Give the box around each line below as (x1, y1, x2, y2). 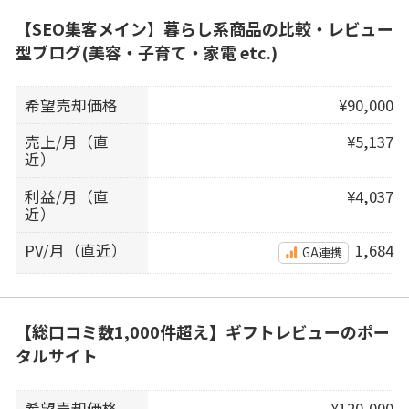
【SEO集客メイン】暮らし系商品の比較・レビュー (15, 16, 393, 40)
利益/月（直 (25, 184, 110, 207)
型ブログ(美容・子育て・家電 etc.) (15, 39, 278, 64)
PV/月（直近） (25, 239, 128, 262)
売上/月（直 (25, 131, 110, 153)
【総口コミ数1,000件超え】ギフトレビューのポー (15, 320, 390, 344)
